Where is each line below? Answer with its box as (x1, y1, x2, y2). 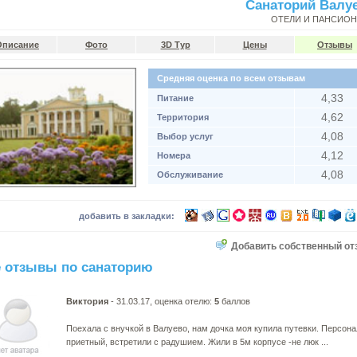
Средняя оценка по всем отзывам (157, 73, 305, 83)
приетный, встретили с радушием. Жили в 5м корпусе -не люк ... (66, 337, 328, 347)
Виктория (66, 296, 108, 306)
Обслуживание (157, 170, 223, 179)
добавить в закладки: (79, 211, 177, 221)
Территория (157, 112, 209, 122)
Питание (157, 93, 194, 103)
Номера (157, 151, 190, 160)
